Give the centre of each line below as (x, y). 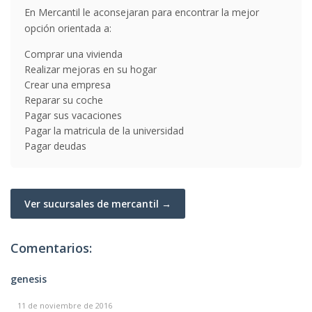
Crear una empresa (68, 85)
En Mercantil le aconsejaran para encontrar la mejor (142, 12)
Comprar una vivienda (73, 54)
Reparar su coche (64, 100)
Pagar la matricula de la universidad (104, 131)
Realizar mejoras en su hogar (91, 69)
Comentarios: (51, 248)
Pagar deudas (55, 146)
